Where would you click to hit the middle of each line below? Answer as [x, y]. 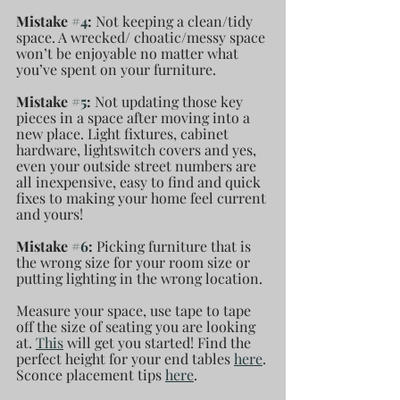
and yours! [50, 213]
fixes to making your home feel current [143, 197]
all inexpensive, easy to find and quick [140, 181]
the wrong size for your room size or [135, 262]
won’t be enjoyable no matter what [129, 53]
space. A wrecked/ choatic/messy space [142, 37]
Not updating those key [171, 101]
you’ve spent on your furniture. [118, 69]
